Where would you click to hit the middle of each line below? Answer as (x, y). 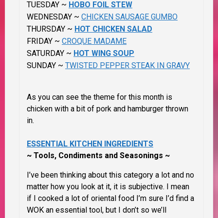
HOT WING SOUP (104, 54)
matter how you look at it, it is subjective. (96, 187)
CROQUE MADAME (94, 41)
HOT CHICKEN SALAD (113, 29)
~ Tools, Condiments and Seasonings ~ (98, 156)
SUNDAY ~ (46, 66)
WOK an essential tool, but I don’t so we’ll (97, 210)
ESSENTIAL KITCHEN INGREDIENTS (90, 144)
